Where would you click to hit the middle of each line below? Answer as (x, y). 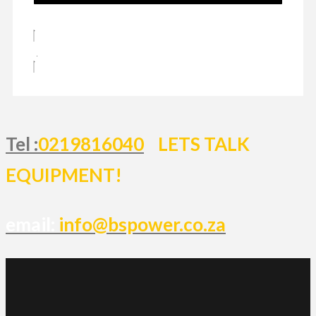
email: (32, 224)
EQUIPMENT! (66, 175)
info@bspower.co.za (142, 224)
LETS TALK (204, 144)
